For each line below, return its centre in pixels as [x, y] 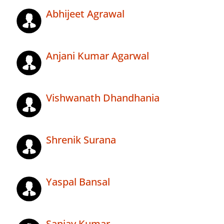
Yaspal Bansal [78, 182]
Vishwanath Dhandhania [103, 98]
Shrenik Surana [81, 140]
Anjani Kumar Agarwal [97, 56]
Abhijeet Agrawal [85, 14]
